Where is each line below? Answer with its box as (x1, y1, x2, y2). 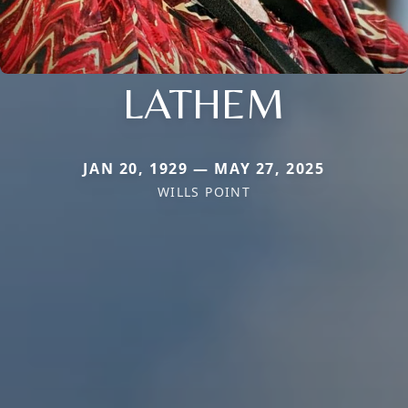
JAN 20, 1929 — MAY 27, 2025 (83, 158, 325, 179)
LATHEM (123, 77, 285, 129)
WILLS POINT (157, 183, 251, 201)
